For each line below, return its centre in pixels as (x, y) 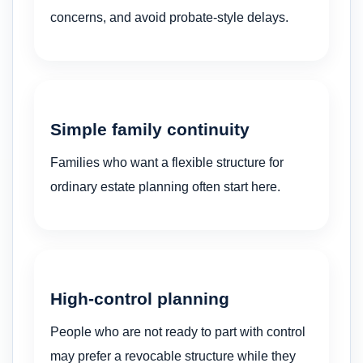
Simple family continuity (150, 130)
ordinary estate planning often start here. (165, 186)
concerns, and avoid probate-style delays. (169, 17)
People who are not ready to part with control (178, 331)
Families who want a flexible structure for (167, 162)
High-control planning (140, 299)
